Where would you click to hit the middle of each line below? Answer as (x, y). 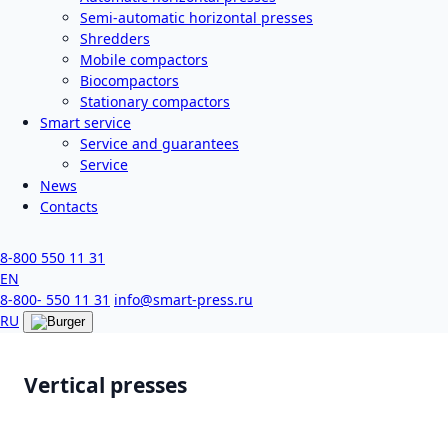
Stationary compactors (155, 101)
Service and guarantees (159, 143)
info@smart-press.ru (183, 299)
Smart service (85, 122)
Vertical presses (105, 385)
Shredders (115, 38)
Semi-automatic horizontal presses (196, 17)
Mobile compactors (144, 59)
